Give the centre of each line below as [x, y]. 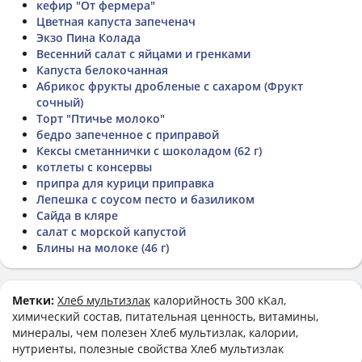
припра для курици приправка [125, 183]
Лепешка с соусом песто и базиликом [145, 199]
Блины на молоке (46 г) [103, 247]
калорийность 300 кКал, [218, 300]
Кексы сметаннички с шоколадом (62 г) [149, 150]
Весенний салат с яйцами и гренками [143, 53]
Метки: [35, 300]
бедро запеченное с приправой [128, 134]
